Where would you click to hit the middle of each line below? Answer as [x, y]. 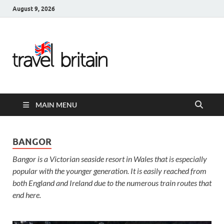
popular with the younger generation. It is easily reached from [109, 171]
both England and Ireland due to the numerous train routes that [112, 183]
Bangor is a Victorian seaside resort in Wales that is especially [110, 159]
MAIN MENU [56, 105]
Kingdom [155, 121]
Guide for [156, 167]
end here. [27, 195]
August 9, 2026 [34, 8]
